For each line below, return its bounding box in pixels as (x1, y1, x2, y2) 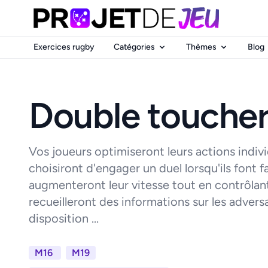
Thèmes (186, 42, 217, 52)
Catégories (114, 42, 155, 52)
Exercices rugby (33, 42, 95, 52)
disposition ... (29, 211, 99, 226)
